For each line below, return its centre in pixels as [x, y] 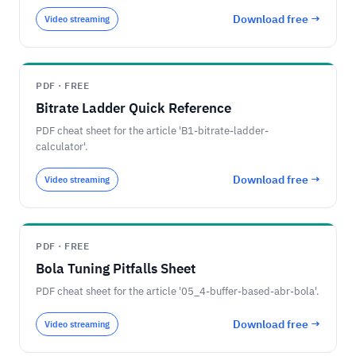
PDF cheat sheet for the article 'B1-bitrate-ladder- [152, 131]
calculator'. [62, 147]
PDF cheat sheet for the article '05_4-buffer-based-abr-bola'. [178, 291]
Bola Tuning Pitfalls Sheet [116, 269]
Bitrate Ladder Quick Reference [133, 108]
